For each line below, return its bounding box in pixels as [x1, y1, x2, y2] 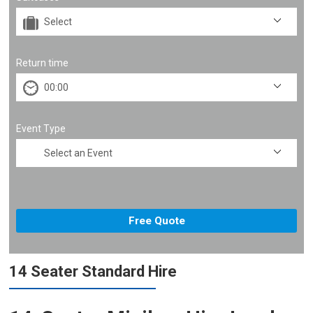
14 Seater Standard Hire [9, 263, 177, 280]
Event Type [16, 123, 66, 134]
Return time [16, 57, 69, 68]
